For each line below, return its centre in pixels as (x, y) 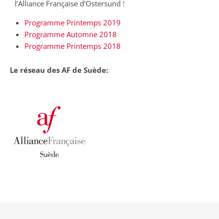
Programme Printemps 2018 (73, 46)
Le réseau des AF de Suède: (59, 70)
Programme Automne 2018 (71, 34)
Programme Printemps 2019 (73, 22)
